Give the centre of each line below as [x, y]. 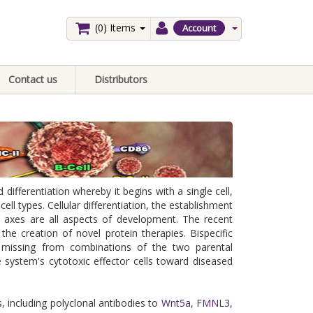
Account [199, 28]
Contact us [33, 79]
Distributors [121, 79]
